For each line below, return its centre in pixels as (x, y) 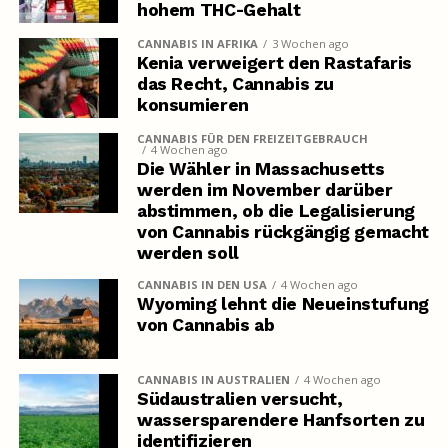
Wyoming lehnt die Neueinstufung (282, 304)
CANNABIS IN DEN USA (201, 285)
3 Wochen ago (310, 44)
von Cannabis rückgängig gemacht (282, 232)
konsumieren (192, 105)
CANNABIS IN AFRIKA (197, 44)
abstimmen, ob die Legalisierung (275, 211)
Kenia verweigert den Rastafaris (274, 63)
